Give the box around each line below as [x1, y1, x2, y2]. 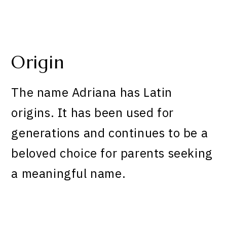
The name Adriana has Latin [11, 84, 173, 101]
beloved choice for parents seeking [11, 145, 213, 162]
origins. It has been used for [11, 104, 174, 121]
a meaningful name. [11, 165, 126, 182]
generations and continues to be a [11, 125, 208, 141]
